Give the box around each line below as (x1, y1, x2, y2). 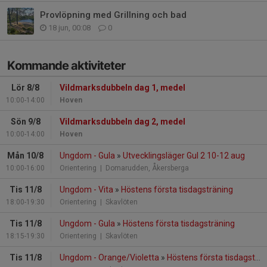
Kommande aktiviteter (7, 58, 125, 73)
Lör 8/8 (11, 83, 39, 93)
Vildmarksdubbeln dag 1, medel (60, 83, 185, 93)
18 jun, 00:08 (46, 23, 92, 33)
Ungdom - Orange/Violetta (60, 253, 159, 263)
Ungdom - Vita (60, 185, 113, 195)
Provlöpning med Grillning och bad (40, 10, 187, 21)
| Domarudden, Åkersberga (97, 164, 189, 173)
